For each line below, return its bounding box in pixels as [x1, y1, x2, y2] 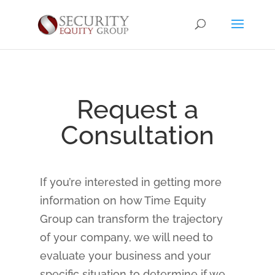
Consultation [60, 120, 214, 150]
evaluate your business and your [39, 249, 211, 262]
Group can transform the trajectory [39, 212, 223, 225]
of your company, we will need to [39, 231, 213, 244]
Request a [76, 95, 198, 125]
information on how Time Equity [39, 194, 206, 207]
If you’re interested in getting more [39, 176, 222, 188]
